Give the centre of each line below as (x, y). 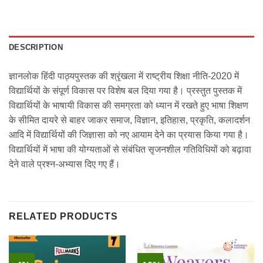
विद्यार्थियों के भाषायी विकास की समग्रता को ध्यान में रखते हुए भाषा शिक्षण (129, 106)
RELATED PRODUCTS (63, 217)
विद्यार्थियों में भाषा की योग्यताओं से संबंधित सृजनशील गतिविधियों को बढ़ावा (130, 150)
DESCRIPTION (36, 48)
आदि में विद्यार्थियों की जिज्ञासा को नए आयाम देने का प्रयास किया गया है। (129, 135)
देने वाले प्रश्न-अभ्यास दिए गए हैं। (65, 164)
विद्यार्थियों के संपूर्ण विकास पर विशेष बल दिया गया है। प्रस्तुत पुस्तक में (125, 91)
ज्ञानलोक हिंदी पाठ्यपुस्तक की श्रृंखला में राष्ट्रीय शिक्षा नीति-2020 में (124, 76)
